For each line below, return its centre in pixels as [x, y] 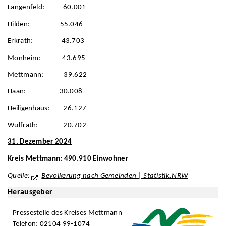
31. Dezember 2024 [40, 142]
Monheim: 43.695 [47, 58]
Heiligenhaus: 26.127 [47, 108]
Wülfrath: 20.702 [47, 125]
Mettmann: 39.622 [47, 75]
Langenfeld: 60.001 [47, 8]
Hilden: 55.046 [45, 24]
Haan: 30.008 [45, 92]
